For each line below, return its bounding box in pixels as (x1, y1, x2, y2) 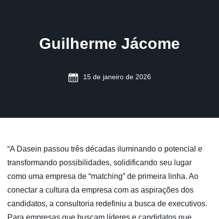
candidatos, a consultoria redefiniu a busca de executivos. (7, 199, 207, 208)
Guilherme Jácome (39, 35, 180, 52)
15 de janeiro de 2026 (83, 73, 151, 81)
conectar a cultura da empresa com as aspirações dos (7, 186, 194, 194)
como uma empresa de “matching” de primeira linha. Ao (7, 172, 198, 180)
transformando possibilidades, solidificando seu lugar (7, 158, 192, 167)
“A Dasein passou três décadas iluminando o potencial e (7, 145, 202, 153)
